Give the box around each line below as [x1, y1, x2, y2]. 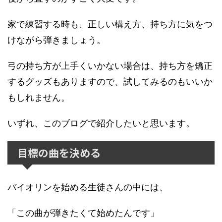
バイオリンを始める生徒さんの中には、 [7, 182, 168, 192]
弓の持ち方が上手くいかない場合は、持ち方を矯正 [7, 60, 213, 71]
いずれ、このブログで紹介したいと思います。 [7, 118, 195, 128]
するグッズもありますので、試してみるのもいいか [7, 76, 213, 87]
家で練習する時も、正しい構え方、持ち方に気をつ [7, 19, 213, 29]
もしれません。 [7, 92, 70, 103]
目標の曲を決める [17, 145, 101, 160]
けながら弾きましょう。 [7, 35, 106, 45]
